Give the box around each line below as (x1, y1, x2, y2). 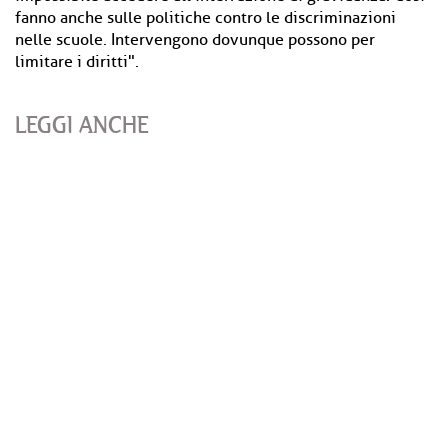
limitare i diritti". (15, 52, 139, 72)
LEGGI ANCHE (15, 108, 149, 141)
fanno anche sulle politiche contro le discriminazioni (15, 8, 396, 28)
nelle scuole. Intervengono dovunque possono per (15, 30, 375, 50)
